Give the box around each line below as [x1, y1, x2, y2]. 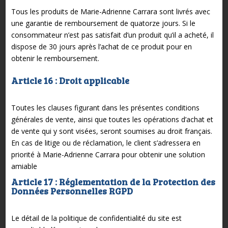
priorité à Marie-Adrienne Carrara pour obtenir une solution [11, 149, 205, 159]
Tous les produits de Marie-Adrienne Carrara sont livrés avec [11, 6, 210, 16]
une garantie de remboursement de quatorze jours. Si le [11, 18, 195, 28]
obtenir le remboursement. [11, 53, 99, 63]
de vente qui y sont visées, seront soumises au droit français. [11, 126, 212, 136]
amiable [11, 161, 37, 171]
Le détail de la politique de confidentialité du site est [11, 213, 182, 223]
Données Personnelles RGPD [11, 184, 133, 197]
